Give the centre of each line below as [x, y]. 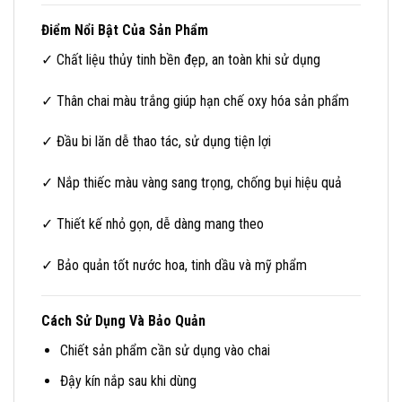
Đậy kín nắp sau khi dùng [128, 381]
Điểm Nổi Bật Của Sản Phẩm [125, 30]
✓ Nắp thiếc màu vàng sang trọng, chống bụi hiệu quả [192, 183]
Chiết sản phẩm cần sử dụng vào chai [165, 350]
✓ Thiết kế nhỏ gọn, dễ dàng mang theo [153, 224]
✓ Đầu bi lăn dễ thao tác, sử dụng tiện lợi [156, 142]
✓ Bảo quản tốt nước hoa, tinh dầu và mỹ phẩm [174, 265]
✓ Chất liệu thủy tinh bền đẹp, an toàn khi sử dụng [181, 59]
